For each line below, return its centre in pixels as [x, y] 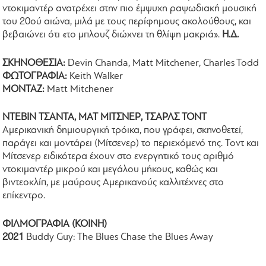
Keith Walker [96, 76]
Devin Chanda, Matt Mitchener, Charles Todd [162, 63]
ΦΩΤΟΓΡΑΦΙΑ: [36, 76]
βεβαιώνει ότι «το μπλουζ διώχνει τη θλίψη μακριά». [113, 35]
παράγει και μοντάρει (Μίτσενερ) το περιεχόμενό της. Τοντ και [131, 144]
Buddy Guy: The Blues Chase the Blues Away [120, 237]
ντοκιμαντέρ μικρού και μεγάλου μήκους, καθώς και [110, 170]
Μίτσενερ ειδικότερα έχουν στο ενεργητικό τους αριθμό [118, 157]
